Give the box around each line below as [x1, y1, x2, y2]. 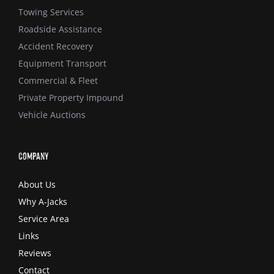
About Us [18, 179, 56, 191]
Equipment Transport [18, 57, 106, 70]
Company [18, 150, 49, 162]
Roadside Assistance [18, 23, 102, 35]
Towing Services [18, 6, 84, 18]
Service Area [18, 213, 69, 225]
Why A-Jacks [18, 196, 67, 208]
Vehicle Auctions [18, 109, 86, 121]
